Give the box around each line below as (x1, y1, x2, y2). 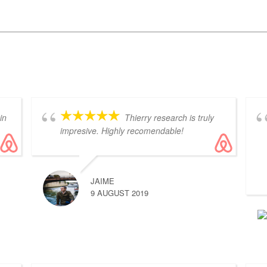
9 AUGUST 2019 (91, 187, 149, 199)
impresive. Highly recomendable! (60, 125, 184, 137)
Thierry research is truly (125, 111, 215, 124)
